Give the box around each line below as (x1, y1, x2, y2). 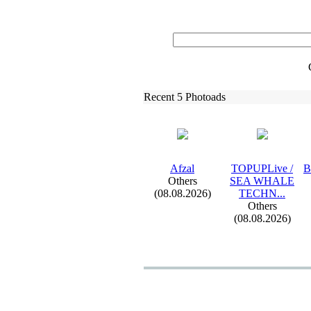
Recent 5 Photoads (144, 91, 226, 103)
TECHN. (239, 187, 280, 199)
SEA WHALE (230, 175, 294, 187)
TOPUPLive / (231, 162, 293, 174)
